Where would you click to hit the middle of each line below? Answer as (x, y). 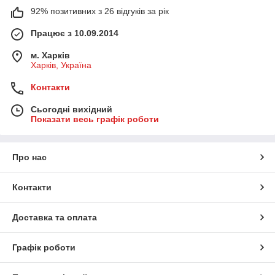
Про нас (29, 157)
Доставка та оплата (55, 217)
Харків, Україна (61, 65)
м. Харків (50, 55)
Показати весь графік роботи (95, 119)
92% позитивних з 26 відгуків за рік (100, 11)
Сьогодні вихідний (72, 109)
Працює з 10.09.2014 (75, 33)
